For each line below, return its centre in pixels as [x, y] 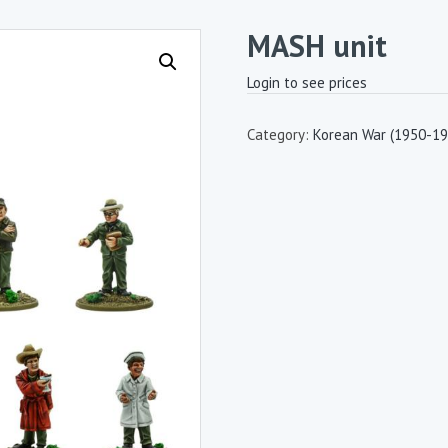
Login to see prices [306, 82]
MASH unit [316, 45]
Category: [279, 134]
